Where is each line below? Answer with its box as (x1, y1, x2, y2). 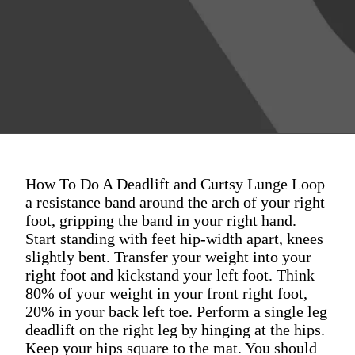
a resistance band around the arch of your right (25, 193, 325, 211)
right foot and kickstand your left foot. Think (25, 265, 315, 284)
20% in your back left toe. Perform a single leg (25, 302, 327, 320)
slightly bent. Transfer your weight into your (25, 247, 311, 265)
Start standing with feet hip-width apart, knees (25, 229, 323, 247)
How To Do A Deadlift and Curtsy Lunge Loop (25, 174, 325, 193)
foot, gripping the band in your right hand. (25, 211, 296, 229)
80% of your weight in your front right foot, (25, 284, 307, 302)
